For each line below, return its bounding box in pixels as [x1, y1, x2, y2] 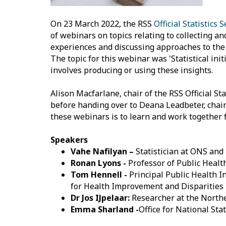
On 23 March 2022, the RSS [50, 18, 154, 29]
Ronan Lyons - [70, 157, 128, 168]
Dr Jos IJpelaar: [70, 192, 132, 203]
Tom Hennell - [70, 168, 129, 180]
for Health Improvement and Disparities [70, 180, 223, 192]
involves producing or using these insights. [50, 64, 213, 76]
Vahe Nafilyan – [70, 145, 136, 157]
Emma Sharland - [70, 203, 139, 215]
